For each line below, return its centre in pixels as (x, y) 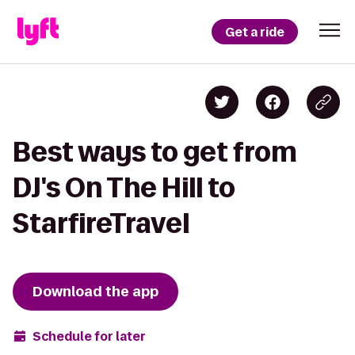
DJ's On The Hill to (124, 187)
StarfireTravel (101, 223)
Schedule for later (89, 336)
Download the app (95, 292)
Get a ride (255, 32)
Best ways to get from (155, 152)
